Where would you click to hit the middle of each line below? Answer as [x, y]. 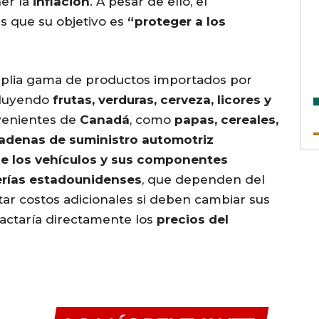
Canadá [105, 120]
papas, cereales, [226, 120]
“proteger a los [177, 22]
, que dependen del [203, 180]
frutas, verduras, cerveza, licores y [162, 100]
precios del [193, 220]
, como [152, 120]
